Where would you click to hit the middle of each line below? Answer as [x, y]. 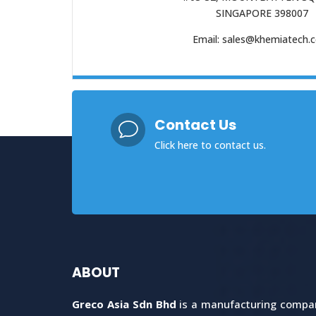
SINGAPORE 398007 [262, 13]
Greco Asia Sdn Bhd [124, 304]
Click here [177, 145]
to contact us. [232, 145]
